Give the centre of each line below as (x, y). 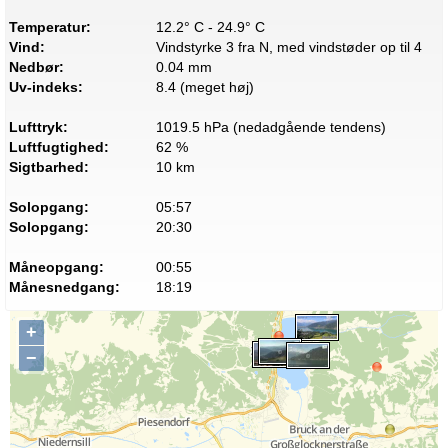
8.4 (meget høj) (204, 87)
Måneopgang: (56, 267)
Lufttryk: (38, 127)
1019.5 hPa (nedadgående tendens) (270, 127)
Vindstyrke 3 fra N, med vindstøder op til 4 (288, 47)
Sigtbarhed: (49, 167)
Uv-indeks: (46, 87)
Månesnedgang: (64, 287)
